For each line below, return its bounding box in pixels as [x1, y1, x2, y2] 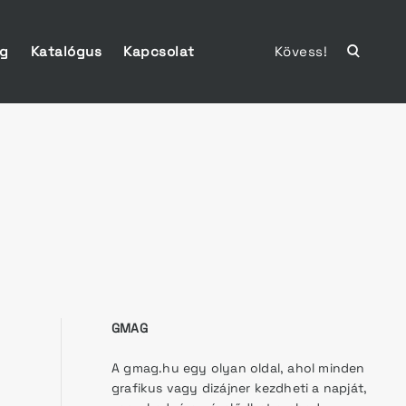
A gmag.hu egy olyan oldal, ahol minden [111, 360, 365, 377]
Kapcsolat [123, 43, 195, 60]
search [353, 63, 397, 85]
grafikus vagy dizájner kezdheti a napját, [111, 380, 368, 397]
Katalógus [30, 43, 102, 60]
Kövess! [274, 43, 327, 60]
